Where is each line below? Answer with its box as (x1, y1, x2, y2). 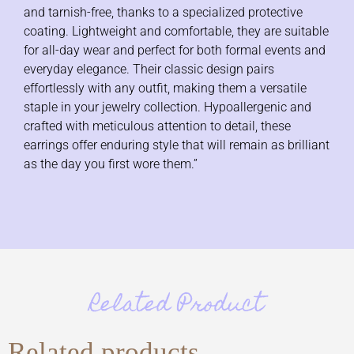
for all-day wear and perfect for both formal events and (24, 43, 326, 58)
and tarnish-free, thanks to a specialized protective (24, 5, 303, 21)
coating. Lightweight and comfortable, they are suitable (24, 24, 329, 40)
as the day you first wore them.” (24, 156, 198, 172)
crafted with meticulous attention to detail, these (24, 119, 291, 134)
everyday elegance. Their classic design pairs (24, 62, 274, 77)
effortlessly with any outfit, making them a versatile (24, 81, 307, 96)
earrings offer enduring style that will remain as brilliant (24, 137, 330, 153)
